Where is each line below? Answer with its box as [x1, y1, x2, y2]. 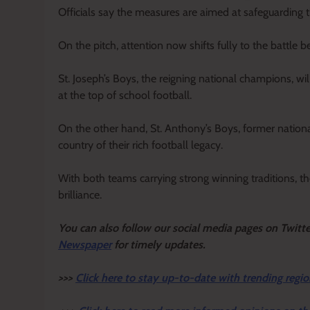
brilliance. [58, 188, 102, 201]
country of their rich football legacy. [58, 138, 223, 152]
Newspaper [58, 237, 111, 251]
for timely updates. [114, 237, 206, 251]
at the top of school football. [58, 88, 192, 102]
